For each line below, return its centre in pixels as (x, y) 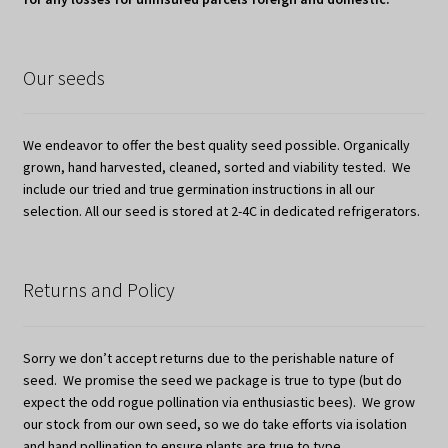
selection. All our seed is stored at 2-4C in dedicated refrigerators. (221, 211)
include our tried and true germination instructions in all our (198, 189)
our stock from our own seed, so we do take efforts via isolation (214, 423)
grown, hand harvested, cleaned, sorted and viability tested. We (216, 167)
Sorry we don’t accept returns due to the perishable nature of (208, 357)
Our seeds (63, 77)
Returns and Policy (98, 290)
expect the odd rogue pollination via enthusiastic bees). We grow (218, 401)
